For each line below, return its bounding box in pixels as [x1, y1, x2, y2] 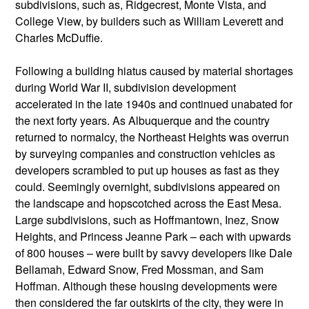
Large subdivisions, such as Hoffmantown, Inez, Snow [15, 212, 279, 228]
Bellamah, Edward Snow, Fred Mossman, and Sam [15, 261, 263, 278]
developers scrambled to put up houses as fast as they [15, 162, 279, 179]
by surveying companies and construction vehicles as [15, 146, 275, 162]
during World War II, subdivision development [15, 79, 236, 96]
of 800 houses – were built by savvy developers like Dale [15, 245, 292, 261]
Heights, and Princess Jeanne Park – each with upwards [15, 228, 291, 245]
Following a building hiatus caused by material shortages [15, 63, 293, 79]
